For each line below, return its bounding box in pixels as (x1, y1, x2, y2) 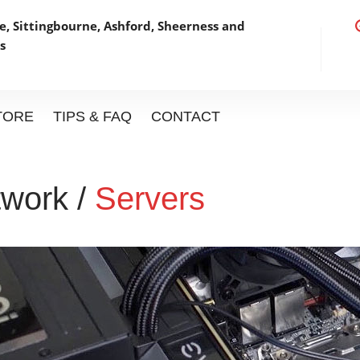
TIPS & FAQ (53, 108, 132, 125)
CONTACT (151, 108, 220, 125)
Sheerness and (157, 18, 245, 34)
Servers (95, 181, 205, 216)
